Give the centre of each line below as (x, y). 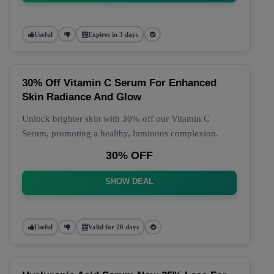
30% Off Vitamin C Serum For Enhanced (119, 83)
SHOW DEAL (129, 181)
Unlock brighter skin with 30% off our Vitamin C (116, 119)
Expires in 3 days (113, 34)
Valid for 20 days (113, 227)
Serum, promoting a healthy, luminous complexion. (120, 133)
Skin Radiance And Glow (82, 97)
